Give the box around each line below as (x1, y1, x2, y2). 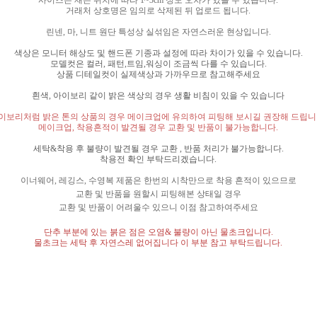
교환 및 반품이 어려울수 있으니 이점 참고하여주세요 (58, 202, 258, 213)
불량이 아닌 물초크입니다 (173, 226, 271, 237)
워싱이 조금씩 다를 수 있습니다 (145, 58, 265, 69)
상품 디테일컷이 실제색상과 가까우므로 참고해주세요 (56, 69, 260, 79)
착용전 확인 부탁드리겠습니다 (100, 154, 215, 164)
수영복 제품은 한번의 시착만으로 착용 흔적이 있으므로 (88, 175, 296, 185)
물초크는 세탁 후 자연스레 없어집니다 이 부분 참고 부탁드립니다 (34, 237, 281, 248)
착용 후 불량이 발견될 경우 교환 (56, 143, 180, 154)
